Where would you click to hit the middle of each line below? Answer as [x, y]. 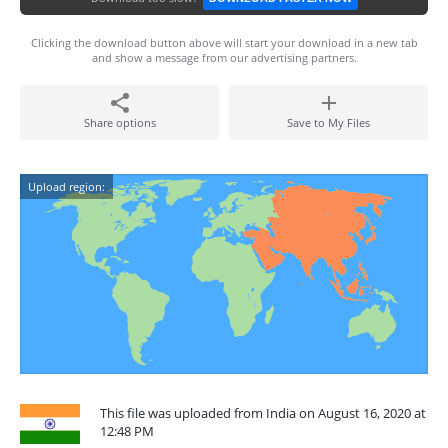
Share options [119, 122]
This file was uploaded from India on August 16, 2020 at [263, 413]
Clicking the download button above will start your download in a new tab [224, 42]
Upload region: [66, 186]
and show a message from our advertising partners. [224, 57]
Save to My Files [328, 122]
